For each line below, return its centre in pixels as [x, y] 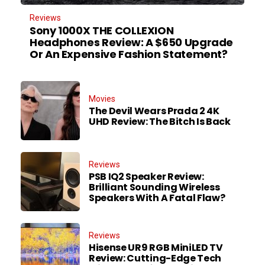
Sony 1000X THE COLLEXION [102, 31]
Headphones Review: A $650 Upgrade [132, 43]
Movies [102, 98]
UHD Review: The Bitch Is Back [161, 121]
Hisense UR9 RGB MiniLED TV [156, 247]
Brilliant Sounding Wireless [154, 187]
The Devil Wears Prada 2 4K [154, 111]
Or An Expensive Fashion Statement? [129, 54]
